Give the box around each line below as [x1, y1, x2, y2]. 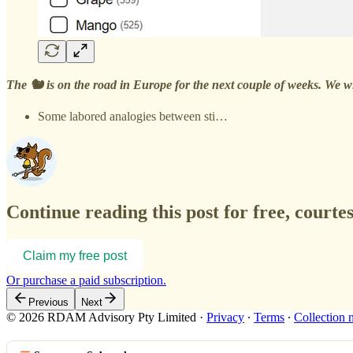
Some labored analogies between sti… [38, 109, 228, 123]
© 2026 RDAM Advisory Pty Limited [6, 310, 196, 325]
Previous [28, 296, 69, 309]
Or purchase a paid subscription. [6, 273, 166, 288]
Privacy [206, 310, 244, 325]
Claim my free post [23, 249, 127, 263]
